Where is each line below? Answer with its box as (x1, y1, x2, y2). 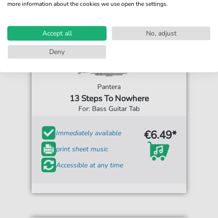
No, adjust (145, 28, 177, 38)
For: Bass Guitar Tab (78, 104, 140, 114)
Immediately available (56, 128, 122, 138)
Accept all (42, 28, 72, 38)
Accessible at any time (56, 160, 124, 170)
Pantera (97, 82, 121, 92)
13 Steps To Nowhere (69, 93, 149, 105)
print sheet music (56, 144, 109, 154)
